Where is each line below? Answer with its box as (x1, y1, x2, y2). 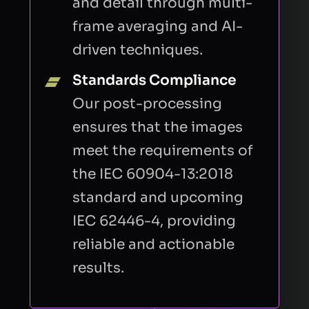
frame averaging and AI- (72, 17, 243, 35)
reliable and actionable (72, 235, 235, 253)
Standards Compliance (72, 70, 237, 89)
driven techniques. (72, 40, 203, 59)
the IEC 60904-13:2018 (72, 164, 234, 183)
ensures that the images (72, 117, 243, 136)
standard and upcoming (72, 188, 244, 206)
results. (72, 258, 125, 277)
